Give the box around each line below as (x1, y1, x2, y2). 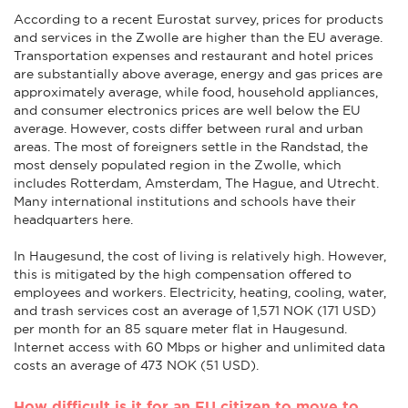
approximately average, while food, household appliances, (14, 84, 378, 99)
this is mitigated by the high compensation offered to (14, 266, 352, 281)
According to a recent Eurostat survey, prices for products (14, 11, 383, 26)
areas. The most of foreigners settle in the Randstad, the (14, 138, 368, 154)
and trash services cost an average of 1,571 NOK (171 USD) (14, 302, 376, 318)
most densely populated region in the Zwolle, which (14, 157, 342, 172)
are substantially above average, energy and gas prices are (14, 66, 382, 81)
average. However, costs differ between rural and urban (14, 120, 363, 136)
